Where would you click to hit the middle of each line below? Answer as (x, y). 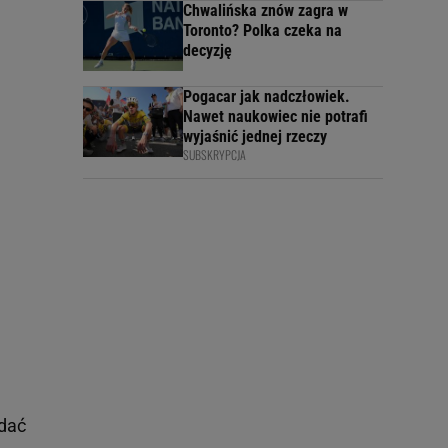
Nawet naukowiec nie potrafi (275, 117)
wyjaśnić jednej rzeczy (255, 137)
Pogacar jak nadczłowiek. (266, 97)
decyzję (207, 51)
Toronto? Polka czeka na (262, 31)
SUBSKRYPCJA (214, 155)
